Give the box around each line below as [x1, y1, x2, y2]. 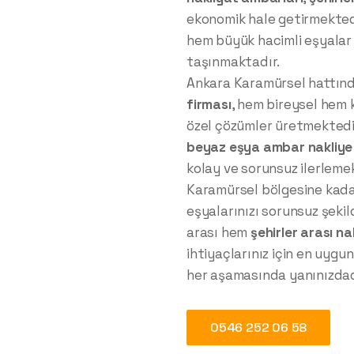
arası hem [186, 224, 250, 242]
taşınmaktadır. [186, 53, 281, 71]
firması [186, 96, 232, 114]
